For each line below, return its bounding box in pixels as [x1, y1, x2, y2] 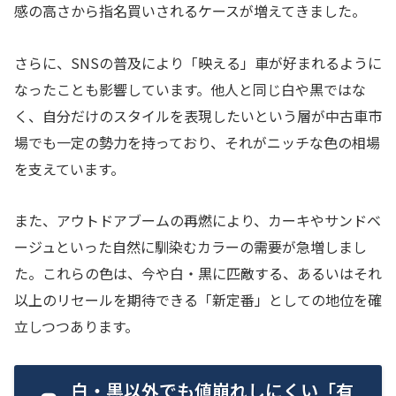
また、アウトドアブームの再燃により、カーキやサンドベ [14, 209, 381, 232]
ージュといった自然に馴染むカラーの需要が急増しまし [14, 236, 367, 258]
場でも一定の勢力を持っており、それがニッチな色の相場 [14, 131, 380, 153]
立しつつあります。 [14, 316, 139, 338]
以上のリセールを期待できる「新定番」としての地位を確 [14, 289, 382, 311]
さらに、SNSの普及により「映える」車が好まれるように [14, 51, 382, 73]
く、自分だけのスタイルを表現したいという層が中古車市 [14, 104, 382, 126]
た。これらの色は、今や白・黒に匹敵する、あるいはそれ [14, 263, 382, 285]
